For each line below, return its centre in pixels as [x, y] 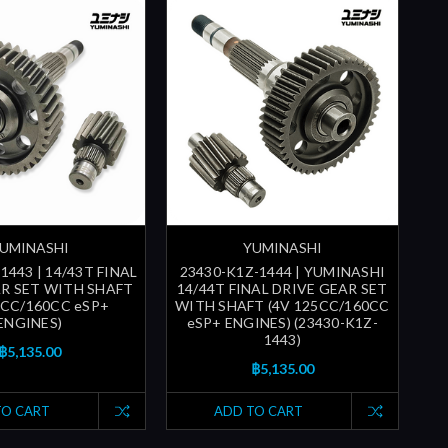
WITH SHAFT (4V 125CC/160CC [282, 306]
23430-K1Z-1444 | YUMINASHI [282, 272]
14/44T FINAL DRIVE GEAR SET [282, 289]
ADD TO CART [259, 411]
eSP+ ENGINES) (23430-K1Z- [282, 323]
